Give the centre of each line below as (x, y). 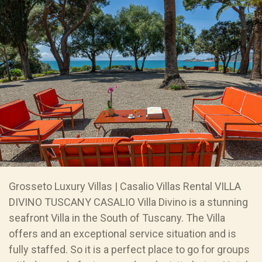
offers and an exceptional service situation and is (123, 234)
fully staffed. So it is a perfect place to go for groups (129, 250)
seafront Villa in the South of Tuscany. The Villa (117, 218)
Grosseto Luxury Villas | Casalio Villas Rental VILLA (125, 187)
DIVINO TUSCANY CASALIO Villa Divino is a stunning (128, 202)
